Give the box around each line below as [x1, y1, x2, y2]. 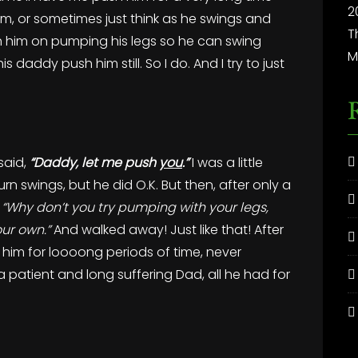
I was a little [189, 153, 263, 172]
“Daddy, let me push [30, 153, 159, 172]
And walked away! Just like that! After [54, 221, 284, 239]
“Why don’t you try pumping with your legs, [2, 198, 268, 217]
